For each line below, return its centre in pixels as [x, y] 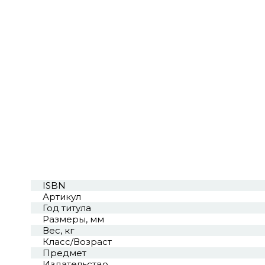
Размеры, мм [73, 219]
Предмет [64, 253]
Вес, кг [59, 231]
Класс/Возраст [77, 242]
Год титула [67, 208]
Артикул [62, 197]
